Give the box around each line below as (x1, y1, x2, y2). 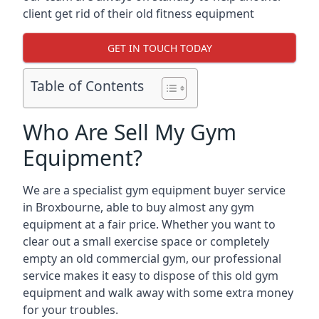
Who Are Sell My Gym (23, 117, 236, 147)
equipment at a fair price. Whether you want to (23, 216, 276, 232)
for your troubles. (23, 302, 118, 318)
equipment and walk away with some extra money (23, 285, 293, 300)
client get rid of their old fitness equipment (23, 6, 254, 21)
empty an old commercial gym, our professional (23, 251, 281, 266)
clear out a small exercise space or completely (23, 234, 269, 249)
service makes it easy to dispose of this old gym (23, 268, 278, 283)
